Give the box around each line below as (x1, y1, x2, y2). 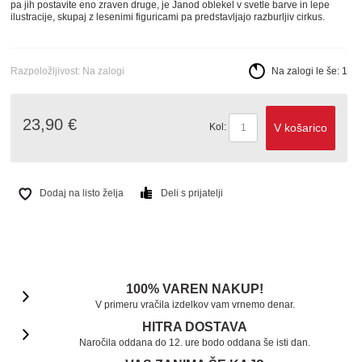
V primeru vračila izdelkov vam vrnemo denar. (95, 298, 295, 310)
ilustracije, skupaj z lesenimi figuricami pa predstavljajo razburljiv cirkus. (11, 11, 326, 23)
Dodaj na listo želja (40, 187, 124, 199)
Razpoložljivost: (11, 65, 83, 77)
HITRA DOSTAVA (142, 319, 248, 334)
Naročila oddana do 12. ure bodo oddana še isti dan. (79, 336, 311, 348)
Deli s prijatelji (161, 187, 224, 199)
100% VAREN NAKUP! (126, 281, 264, 296)
